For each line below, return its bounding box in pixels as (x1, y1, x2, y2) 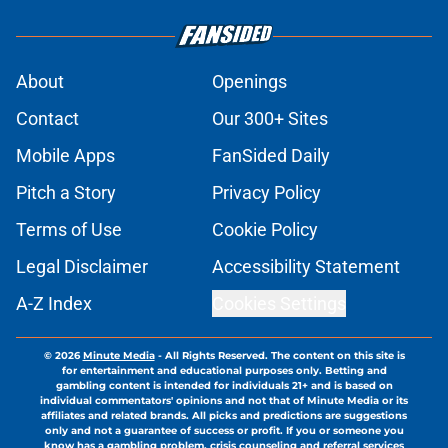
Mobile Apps (16, 145, 115, 167)
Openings (212, 71, 287, 93)
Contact (16, 108, 79, 130)
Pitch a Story (16, 182, 116, 204)
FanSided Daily (212, 145, 330, 167)
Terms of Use (16, 219, 122, 241)
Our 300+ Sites (212, 108, 328, 130)
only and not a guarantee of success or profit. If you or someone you (44, 424, 404, 438)
